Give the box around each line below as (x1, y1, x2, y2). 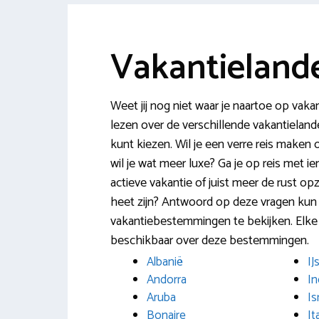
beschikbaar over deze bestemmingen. (110, 230, 309, 252)
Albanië (146, 252, 183, 272)
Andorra (146, 270, 187, 290)
